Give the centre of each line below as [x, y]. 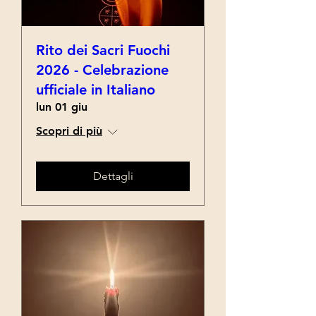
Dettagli [113, 176]
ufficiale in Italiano [96, 90]
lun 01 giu [62, 107]
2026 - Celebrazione [102, 70]
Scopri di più [69, 131]
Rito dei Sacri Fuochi [103, 50]
